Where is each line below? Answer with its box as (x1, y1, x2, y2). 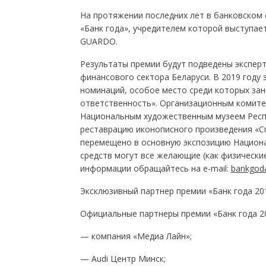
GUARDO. (80, 36, 118, 47)
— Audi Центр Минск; (80, 253, 166, 264)
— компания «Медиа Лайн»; (80, 230, 192, 242)
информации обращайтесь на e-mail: (80, 163, 231, 174)
